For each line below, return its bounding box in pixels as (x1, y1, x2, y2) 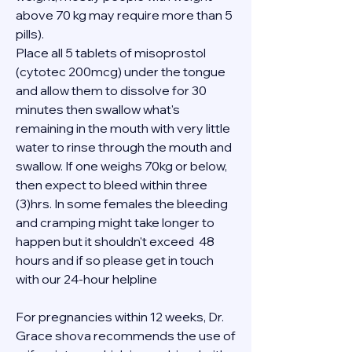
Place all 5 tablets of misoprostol (16, 45, 206, 60)
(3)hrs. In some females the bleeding (16, 196, 228, 211)
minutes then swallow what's (16, 101, 180, 117)
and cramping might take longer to (16, 214, 214, 230)
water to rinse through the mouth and (16, 139, 232, 155)
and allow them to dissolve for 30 (16, 82, 207, 98)
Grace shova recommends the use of (16, 328, 236, 343)
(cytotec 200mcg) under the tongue (16, 64, 225, 79)
